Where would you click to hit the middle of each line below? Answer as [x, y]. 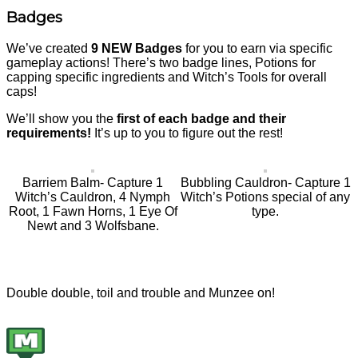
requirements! [50, 133]
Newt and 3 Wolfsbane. [93, 225]
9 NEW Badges [137, 48]
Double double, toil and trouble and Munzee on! [141, 292]
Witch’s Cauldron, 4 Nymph [93, 197]
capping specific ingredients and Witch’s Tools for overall [167, 77]
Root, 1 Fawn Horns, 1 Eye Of [93, 211]
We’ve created [49, 48]
